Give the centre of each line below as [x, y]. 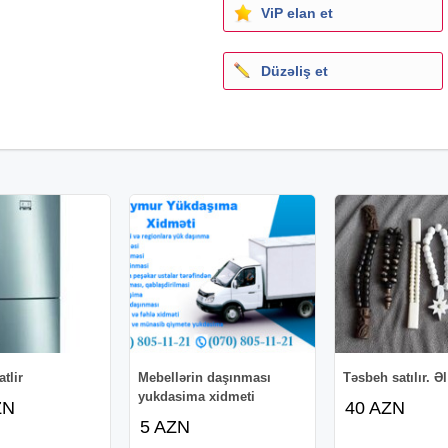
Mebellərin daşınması [205, 377]
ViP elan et [297, 12]
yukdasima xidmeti [197, 396]
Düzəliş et [294, 70]
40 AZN [375, 407]
